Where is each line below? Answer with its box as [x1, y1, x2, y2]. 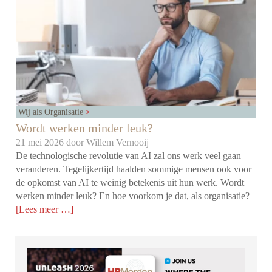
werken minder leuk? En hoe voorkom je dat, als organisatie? [16, 191, 250, 202]
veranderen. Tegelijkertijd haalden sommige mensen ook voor [16, 164, 252, 175]
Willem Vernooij [86, 137, 149, 148]
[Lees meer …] [16, 204, 74, 215]
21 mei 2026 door [16, 137, 87, 148]
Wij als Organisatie [18, 107, 86, 117]
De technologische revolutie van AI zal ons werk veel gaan [16, 151, 242, 161]
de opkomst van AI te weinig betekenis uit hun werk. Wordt [16, 177, 245, 188]
